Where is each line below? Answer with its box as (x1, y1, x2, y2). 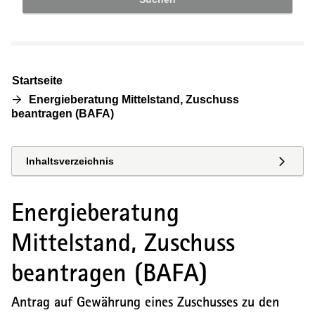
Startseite (12, 75, 63, 86)
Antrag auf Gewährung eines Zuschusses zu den (11, 292, 279, 311)
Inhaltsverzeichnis (26, 155, 114, 167)
